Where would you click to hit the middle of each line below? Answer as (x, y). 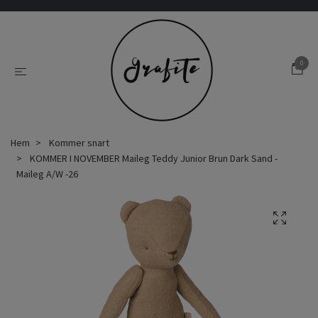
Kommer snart (79, 143)
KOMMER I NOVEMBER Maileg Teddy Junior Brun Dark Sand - (153, 158)
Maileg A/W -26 (47, 174)
